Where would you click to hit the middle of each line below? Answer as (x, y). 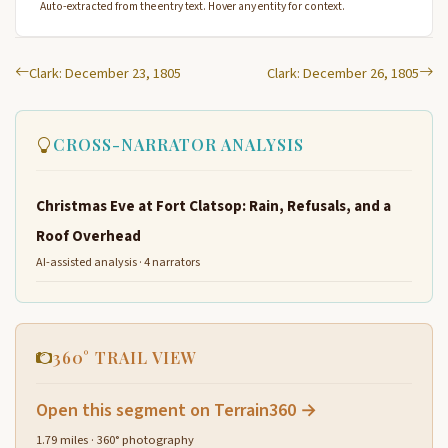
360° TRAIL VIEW (125, 357)
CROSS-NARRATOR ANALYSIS (178, 144)
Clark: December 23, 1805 (105, 73)
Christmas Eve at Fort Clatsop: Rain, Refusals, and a (213, 205)
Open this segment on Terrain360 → (176, 410)
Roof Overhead (88, 235)
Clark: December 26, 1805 (343, 73)
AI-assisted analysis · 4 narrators (118, 262)
